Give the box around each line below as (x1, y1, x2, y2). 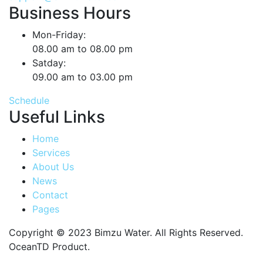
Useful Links (9, 106, 105, 127)
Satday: (32, 56, 66, 69)
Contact (32, 188, 68, 201)
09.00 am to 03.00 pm (32, 70, 133, 83)
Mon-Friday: (32, 28, 86, 41)
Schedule (9, 94, 49, 106)
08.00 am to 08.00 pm (32, 42, 133, 55)
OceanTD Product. (9, 240, 90, 252)
